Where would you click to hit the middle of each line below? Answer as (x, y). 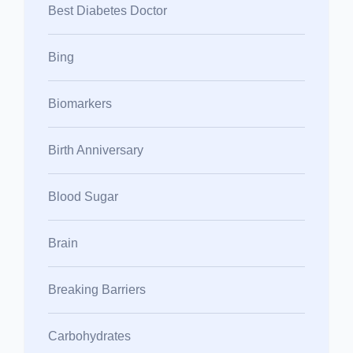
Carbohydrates (89, 336)
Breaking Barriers (97, 289)
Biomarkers (80, 103)
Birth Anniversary (96, 150)
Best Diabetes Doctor (108, 10)
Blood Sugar (83, 196)
